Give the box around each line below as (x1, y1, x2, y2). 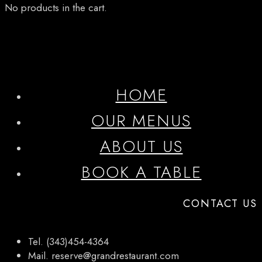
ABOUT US (99, 135, 183, 159)
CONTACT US (183, 196, 257, 212)
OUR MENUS (91, 109, 191, 133)
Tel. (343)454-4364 (28, 235, 109, 249)
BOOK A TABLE (81, 160, 202, 185)
